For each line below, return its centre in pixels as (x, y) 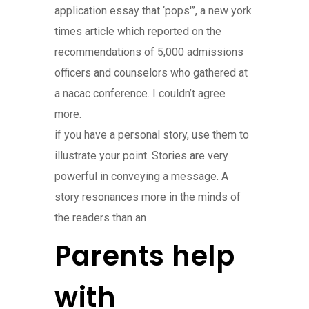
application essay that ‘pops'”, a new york (153, 10)
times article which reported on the (138, 31)
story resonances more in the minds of (148, 197)
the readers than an (100, 217)
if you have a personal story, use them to (152, 134)
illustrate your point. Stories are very (141, 155)
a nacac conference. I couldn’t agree (140, 93)
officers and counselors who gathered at (151, 72)
